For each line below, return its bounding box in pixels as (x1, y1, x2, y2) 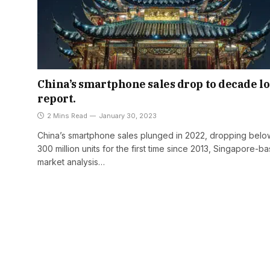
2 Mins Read (47, 111, 87, 121)
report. (37, 92, 76, 106)
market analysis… (37, 157, 105, 168)
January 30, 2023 (99, 111, 157, 121)
